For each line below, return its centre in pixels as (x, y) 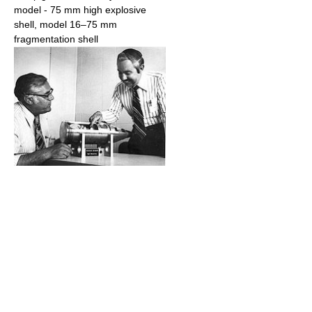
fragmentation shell (56, 39)
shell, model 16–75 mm (65, 25)
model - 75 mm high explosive (80, 10)
